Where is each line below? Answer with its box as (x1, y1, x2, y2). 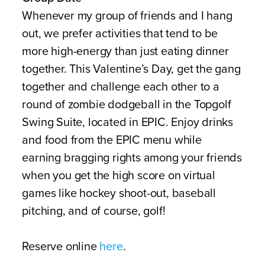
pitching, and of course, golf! (22, 204, 166, 218)
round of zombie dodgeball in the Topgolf (22, 98, 231, 112)
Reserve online (22, 240, 100, 254)
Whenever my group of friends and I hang (22, 9, 232, 23)
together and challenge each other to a (22, 80, 219, 94)
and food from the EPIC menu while (22, 133, 202, 147)
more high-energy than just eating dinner (22, 44, 229, 59)
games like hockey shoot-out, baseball (22, 186, 216, 201)
